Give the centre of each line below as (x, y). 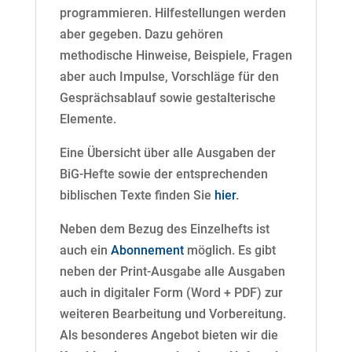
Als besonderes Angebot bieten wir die (169, 335)
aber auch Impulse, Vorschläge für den (169, 77)
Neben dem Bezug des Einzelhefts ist (164, 229)
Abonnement (147, 251)
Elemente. (88, 119)
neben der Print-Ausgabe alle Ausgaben (172, 272)
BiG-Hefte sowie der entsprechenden (163, 174)
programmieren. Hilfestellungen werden (172, 13)
